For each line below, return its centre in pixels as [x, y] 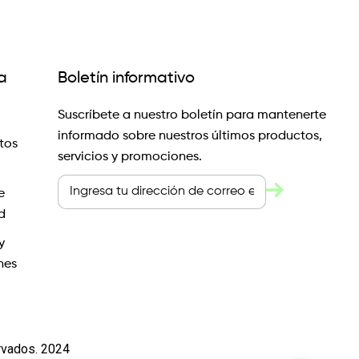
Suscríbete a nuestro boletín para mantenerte [192, 115]
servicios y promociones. [130, 157]
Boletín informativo [126, 79]
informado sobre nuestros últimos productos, [190, 136]
